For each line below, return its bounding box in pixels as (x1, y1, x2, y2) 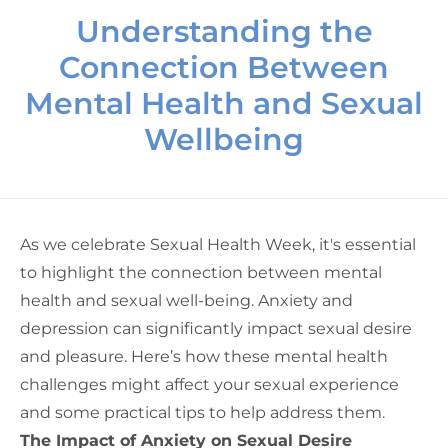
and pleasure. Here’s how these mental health (20, 347, 388, 367)
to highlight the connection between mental (20, 263, 382, 283)
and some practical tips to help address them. (20, 403, 385, 423)
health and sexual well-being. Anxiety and (20, 291, 353, 311)
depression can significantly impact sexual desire (20, 319, 412, 339)
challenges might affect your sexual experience (20, 375, 399, 395)
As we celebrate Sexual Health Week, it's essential (20, 235, 416, 255)
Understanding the (75, 13, 373, 51)
